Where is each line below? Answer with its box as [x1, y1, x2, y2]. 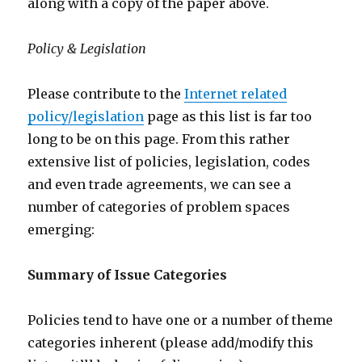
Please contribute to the [27, 86, 185, 102]
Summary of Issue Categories [27, 267, 228, 283]
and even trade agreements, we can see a [27, 176, 292, 192]
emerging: [27, 221, 95, 238]
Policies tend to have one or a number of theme [27, 312, 334, 328]
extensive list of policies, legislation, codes [27, 154, 311, 170]
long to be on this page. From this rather [27, 131, 291, 147]
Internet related [184, 86, 288, 102]
